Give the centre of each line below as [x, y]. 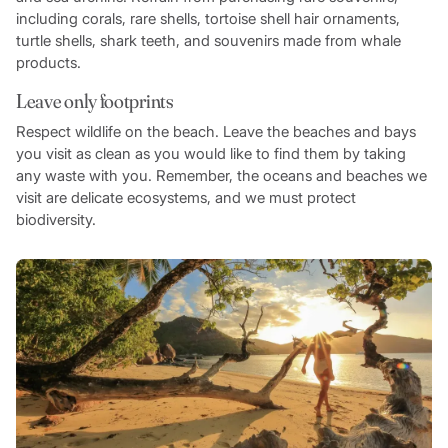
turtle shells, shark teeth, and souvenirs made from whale [208, 40]
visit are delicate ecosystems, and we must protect [185, 197]
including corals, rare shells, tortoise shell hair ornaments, [207, 18]
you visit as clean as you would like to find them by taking [210, 153]
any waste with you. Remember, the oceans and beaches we [221, 175]
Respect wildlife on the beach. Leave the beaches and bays [215, 131]
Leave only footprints [94, 100]
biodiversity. [57, 219]
